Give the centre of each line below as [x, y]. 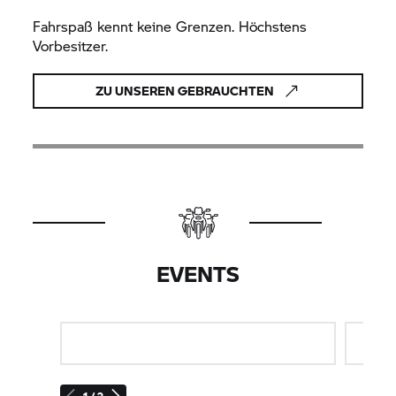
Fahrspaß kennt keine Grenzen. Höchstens [170, 27]
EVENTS [198, 274]
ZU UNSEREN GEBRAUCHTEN [185, 91]
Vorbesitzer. [71, 46]
